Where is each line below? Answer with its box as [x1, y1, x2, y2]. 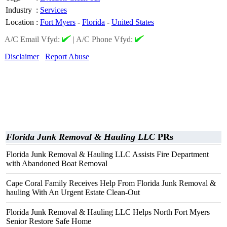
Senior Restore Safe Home [6, 217, 91, 225]
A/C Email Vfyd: [5, 35, 62, 44]
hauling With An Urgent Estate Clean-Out [6, 188, 140, 197]
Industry [6, 6, 32, 14]
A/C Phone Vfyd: [76, 35, 135, 44]
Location [6, 18, 34, 26]
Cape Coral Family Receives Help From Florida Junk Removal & [6, 179, 216, 187]
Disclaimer [5, 52, 39, 61]
